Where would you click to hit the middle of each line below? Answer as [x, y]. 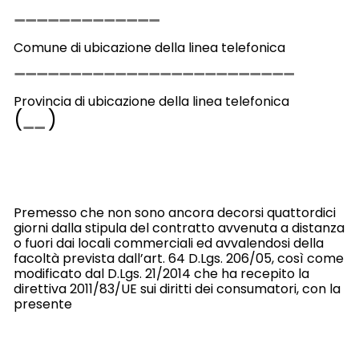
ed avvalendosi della [260, 244]
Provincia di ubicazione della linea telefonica [151, 101]
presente [42, 305]
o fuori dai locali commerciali [105, 244]
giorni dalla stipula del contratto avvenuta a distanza [179, 228]
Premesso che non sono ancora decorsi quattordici [174, 213]
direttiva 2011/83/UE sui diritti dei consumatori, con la [177, 289]
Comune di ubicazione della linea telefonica [149, 47]
